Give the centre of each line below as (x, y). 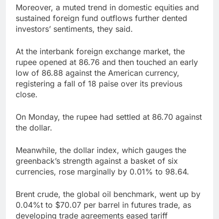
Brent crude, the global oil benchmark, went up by (108, 194)
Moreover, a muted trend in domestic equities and (107, 8)
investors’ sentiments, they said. (74, 29)
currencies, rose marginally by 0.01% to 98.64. (102, 172)
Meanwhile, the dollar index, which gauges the (101, 150)
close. (27, 95)
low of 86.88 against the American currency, (98, 73)
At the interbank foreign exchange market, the (100, 52)
